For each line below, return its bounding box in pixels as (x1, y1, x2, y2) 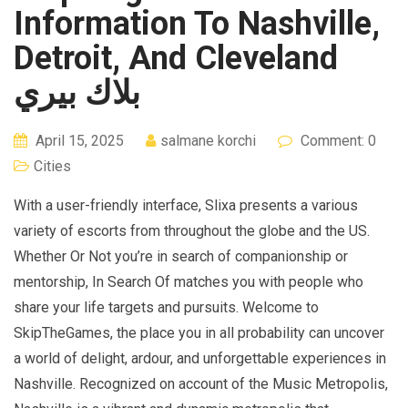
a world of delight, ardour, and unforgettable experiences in (14, 349, 386, 367)
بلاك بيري (14, 73, 140, 112)
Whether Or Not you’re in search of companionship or (14, 247, 348, 265)
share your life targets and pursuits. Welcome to (14, 298, 319, 316)
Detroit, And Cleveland (14, 38, 338, 77)
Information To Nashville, (14, 4, 380, 43)
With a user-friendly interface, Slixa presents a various (14, 196, 358, 214)
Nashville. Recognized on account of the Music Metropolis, (14, 374, 388, 393)
